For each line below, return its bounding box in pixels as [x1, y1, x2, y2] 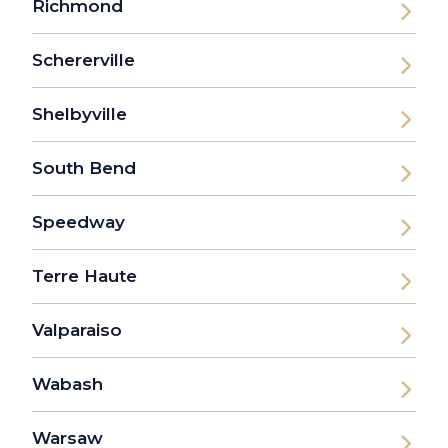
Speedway [32, 212, 125, 233]
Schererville [32, 50, 135, 71]
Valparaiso [32, 320, 122, 341]
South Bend [32, 158, 136, 179]
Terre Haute [32, 266, 137, 287]
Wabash [32, 374, 103, 395]
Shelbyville [32, 104, 127, 125]
